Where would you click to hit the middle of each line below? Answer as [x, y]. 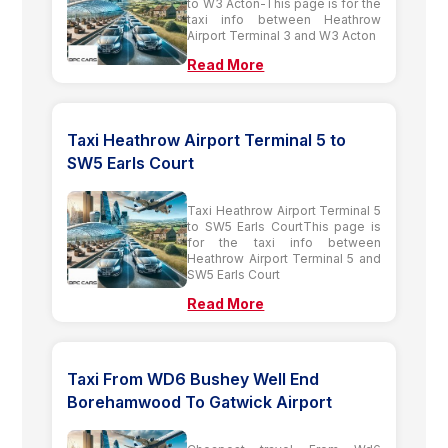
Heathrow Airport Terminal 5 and [284, 258]
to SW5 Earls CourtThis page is [284, 226]
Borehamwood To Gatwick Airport [200, 401]
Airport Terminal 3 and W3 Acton [282, 35]
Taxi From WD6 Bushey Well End [193, 378]
